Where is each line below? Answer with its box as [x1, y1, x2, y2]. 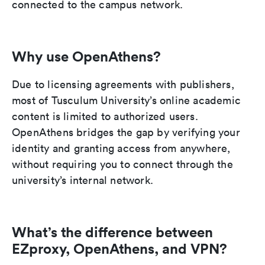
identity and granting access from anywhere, [12, 141, 231, 156]
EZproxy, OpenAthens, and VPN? [12, 240, 227, 258]
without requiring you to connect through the [12, 157, 233, 172]
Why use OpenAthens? [12, 47, 161, 66]
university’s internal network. [12, 173, 153, 188]
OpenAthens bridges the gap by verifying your [12, 125, 240, 140]
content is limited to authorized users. [12, 109, 198, 124]
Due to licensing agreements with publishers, [12, 77, 234, 92]
